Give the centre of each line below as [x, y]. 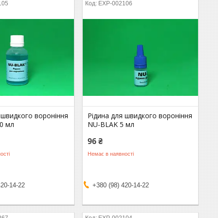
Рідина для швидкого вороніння [140, 116]
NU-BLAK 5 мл [111, 124]
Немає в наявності [111, 154]
